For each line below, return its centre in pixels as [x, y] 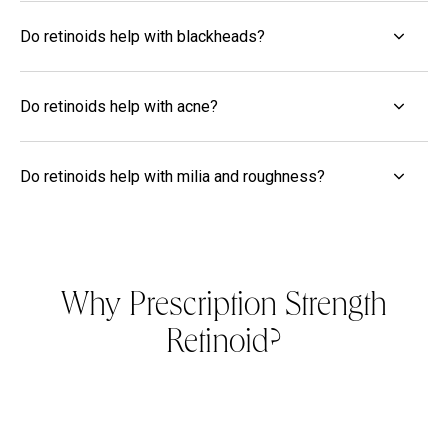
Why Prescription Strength [224, 307]
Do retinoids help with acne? [119, 106]
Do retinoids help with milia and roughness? [172, 176]
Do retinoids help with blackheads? [142, 36]
